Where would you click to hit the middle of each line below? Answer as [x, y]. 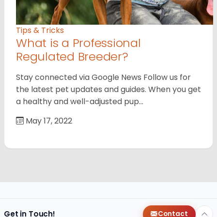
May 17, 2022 [48, 121]
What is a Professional [78, 43]
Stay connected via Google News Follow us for [103, 77]
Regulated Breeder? [72, 56]
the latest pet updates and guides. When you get [108, 89]
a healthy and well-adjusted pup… [80, 101]
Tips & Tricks [40, 30]
